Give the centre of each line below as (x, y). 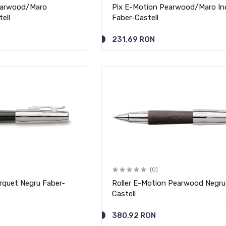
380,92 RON (134, 215)
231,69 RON (133, 39)
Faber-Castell (135, 18)
